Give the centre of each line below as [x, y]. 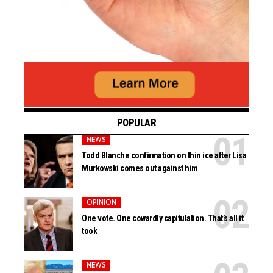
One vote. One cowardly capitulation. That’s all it [163, 218]
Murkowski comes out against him [140, 168]
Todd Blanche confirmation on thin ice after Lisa [164, 156]
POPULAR [136, 122]
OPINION [101, 203]
